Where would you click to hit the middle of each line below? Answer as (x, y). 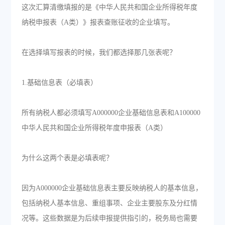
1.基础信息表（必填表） (59, 83)
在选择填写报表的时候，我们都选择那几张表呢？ (99, 52)
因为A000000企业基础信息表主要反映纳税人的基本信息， (112, 188)
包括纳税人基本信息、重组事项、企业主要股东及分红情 (109, 203)
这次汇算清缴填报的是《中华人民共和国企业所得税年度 (109, 7)
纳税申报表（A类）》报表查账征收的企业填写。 (98, 22)
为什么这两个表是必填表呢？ (67, 158)
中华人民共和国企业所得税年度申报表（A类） (94, 128)
